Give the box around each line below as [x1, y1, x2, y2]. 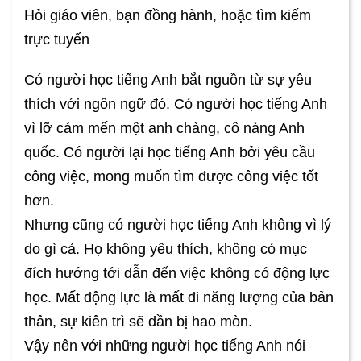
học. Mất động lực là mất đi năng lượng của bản [24, 288, 334, 305]
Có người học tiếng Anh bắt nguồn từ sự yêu [24, 71, 312, 88]
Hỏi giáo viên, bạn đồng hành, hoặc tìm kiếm [24, 6, 311, 23]
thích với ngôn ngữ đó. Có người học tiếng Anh [24, 95, 327, 112]
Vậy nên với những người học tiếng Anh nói [24, 337, 305, 354]
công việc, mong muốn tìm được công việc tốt [24, 168, 318, 185]
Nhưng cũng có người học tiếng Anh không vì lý [24, 216, 331, 233]
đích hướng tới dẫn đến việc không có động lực [24, 264, 330, 281]
